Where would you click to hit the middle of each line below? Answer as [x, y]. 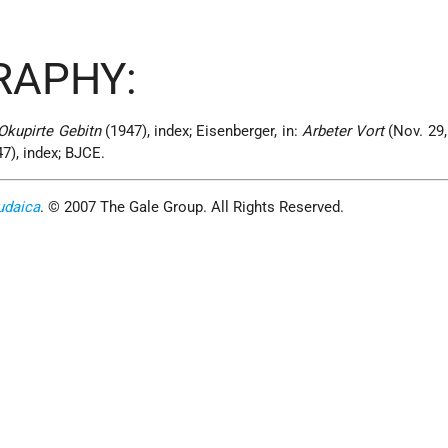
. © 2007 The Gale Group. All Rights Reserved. [192, 207]
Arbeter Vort [343, 131]
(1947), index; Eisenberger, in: [201, 131]
